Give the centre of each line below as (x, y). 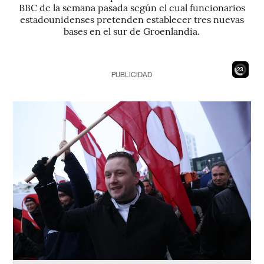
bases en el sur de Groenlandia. (132, 31)
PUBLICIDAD (132, 75)
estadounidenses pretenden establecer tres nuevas (132, 19)
